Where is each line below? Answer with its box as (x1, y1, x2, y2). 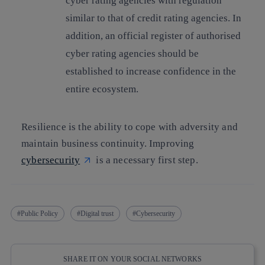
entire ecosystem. (66, 83, 138, 95)
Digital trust (80, 209, 114, 218)
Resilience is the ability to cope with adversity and (21, 121, 238, 133)
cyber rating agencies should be (66, 48, 199, 60)
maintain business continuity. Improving (21, 138, 195, 150)
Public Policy (21, 209, 58, 218)
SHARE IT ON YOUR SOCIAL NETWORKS (63, 254, 202, 263)
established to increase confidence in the (66, 66, 236, 77)
